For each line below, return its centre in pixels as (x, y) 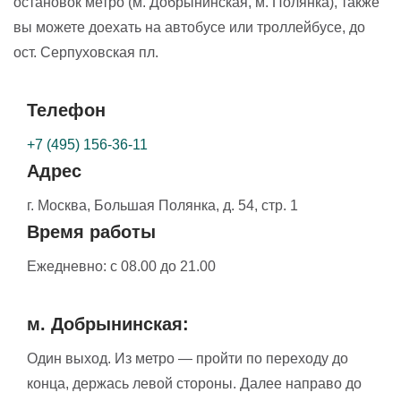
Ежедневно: (67, 266)
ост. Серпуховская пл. (86, 52)
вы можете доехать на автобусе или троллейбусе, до (189, 27)
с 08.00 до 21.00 (161, 266)
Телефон (66, 110)
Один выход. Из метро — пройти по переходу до (188, 358)
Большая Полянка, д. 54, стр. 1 (194, 205)
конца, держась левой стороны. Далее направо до (194, 383)
